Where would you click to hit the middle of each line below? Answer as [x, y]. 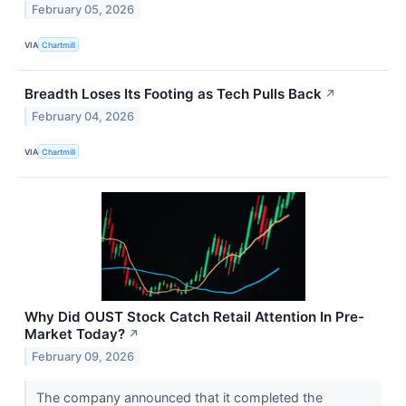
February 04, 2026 [83, 117]
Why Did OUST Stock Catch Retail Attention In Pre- [194, 317]
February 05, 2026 [83, 9]
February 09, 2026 [83, 357]
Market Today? [75, 334]
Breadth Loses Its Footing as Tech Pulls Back [173, 94]
